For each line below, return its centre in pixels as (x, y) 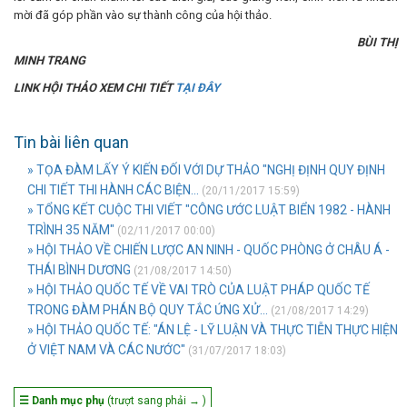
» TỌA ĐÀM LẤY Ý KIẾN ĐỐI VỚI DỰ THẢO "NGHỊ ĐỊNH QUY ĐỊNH (206, 170)
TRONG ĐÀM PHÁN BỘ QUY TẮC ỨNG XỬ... (148, 310)
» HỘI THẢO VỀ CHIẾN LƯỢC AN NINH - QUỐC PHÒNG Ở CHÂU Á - (208, 250)
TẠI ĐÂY (198, 88)
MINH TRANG (50, 61)
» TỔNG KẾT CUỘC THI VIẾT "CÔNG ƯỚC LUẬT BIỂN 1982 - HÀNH (209, 210)
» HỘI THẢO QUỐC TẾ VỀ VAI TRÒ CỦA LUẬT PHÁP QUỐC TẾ (199, 290)
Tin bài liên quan (71, 143)
